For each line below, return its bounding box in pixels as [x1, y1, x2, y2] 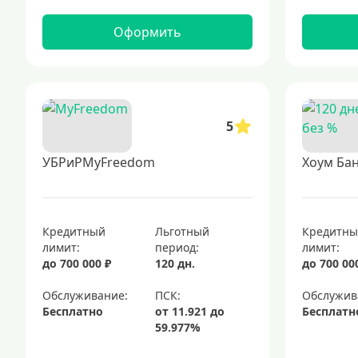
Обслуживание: [42, 288, 128, 303]
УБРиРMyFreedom [42, 153, 155, 171]
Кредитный [42, 224, 105, 239]
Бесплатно [42, 304, 103, 319]
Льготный [155, 224, 210, 239]
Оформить [113, 23, 181, 41]
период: [155, 240, 200, 255]
